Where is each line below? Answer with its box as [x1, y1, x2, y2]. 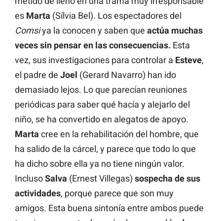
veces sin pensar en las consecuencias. [15, 39, 171, 50]
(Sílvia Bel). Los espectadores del [50, 10, 182, 21]
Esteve [175, 54, 202, 65]
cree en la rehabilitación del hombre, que [39, 128, 199, 139]
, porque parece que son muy [61, 187, 174, 198]
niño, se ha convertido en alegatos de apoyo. [15, 113, 188, 124]
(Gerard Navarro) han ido [77, 69, 176, 80]
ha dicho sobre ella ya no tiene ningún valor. [15, 158, 184, 169]
